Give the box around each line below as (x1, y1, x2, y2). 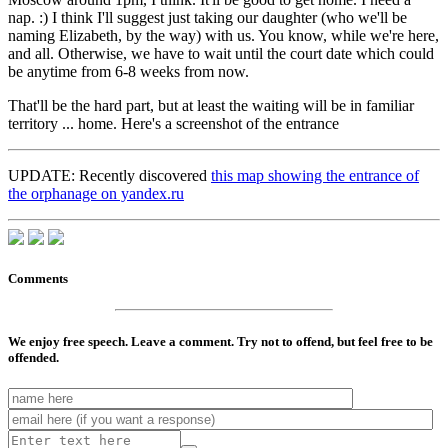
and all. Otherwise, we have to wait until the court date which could (8, 45, 434, 63)
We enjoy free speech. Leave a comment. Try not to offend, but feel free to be (8, 333, 433, 349)
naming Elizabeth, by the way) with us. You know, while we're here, (8, 27, 439, 45)
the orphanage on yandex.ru (8, 185, 184, 203)
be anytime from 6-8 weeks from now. (8, 63, 249, 81)
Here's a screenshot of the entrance (121, 115, 339, 133)
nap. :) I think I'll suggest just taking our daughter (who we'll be (8, 9, 407, 27)
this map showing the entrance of (211, 167, 419, 185)
